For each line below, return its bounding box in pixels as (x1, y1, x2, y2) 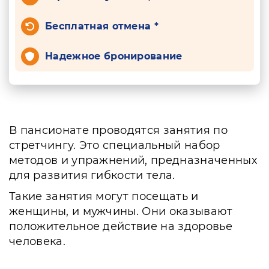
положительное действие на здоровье (9, 220, 232, 233)
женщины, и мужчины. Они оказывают (9, 205, 233, 218)
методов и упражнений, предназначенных (9, 154, 257, 167)
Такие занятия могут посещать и (9, 190, 199, 203)
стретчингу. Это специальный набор (9, 139, 220, 152)
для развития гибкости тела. (9, 169, 175, 182)
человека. (9, 235, 65, 248)
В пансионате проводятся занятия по (9, 124, 228, 137)
